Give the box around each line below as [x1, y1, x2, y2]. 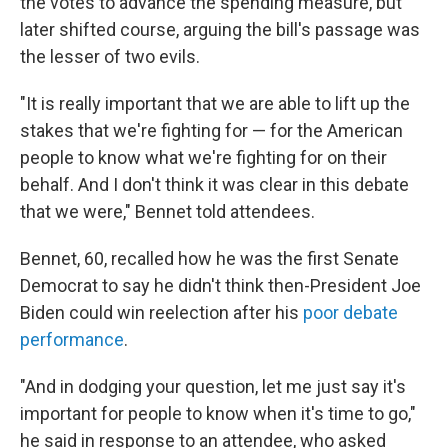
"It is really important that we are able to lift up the [20, 93, 410, 114]
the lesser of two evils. [20, 46, 200, 67]
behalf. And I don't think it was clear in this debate [20, 174, 409, 195]
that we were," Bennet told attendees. [20, 201, 315, 222]
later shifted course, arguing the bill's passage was [20, 19, 420, 40]
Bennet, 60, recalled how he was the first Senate [20, 248, 399, 269]
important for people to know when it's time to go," [20, 403, 416, 424]
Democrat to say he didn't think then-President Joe [20, 275, 421, 296]
